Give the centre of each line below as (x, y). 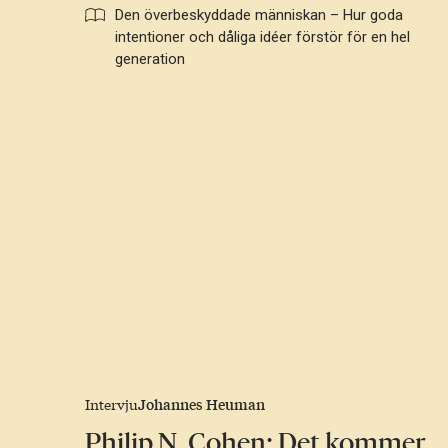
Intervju (112, 404)
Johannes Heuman (202, 404)
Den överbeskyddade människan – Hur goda (259, 15)
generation (150, 59)
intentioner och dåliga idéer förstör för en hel (263, 37)
